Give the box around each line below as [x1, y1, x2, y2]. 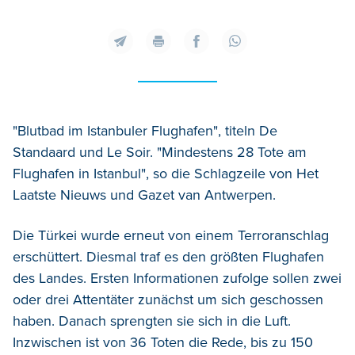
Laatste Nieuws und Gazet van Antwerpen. [13, 185, 276, 204]
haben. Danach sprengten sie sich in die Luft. [13, 311, 291, 330]
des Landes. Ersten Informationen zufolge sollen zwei [13, 269, 342, 287]
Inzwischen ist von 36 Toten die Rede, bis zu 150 [13, 333, 313, 351]
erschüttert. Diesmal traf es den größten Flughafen [13, 247, 324, 265]
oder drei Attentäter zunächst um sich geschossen [13, 290, 323, 308]
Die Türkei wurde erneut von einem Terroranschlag [13, 226, 329, 244]
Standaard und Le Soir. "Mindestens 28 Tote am [13, 143, 307, 161]
